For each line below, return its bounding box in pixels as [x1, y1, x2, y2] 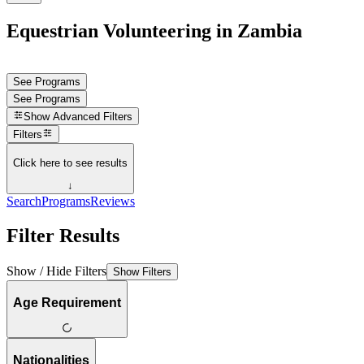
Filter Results [6, 225, 119, 246]
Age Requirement [13, 295, 121, 310]
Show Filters [113, 265, 171, 278]
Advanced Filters [53, 110, 133, 123]
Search [6, 194, 41, 209]
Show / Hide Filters [6, 263, 106, 278]
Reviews [90, 194, 135, 209]
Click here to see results [13, 156, 128, 169]
